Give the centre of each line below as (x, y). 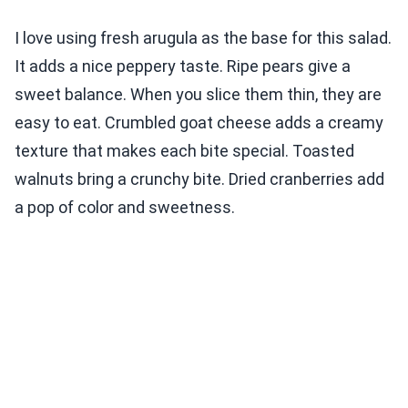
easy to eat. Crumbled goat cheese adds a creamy (199, 123)
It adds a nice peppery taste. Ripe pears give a (183, 66)
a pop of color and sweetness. (125, 208)
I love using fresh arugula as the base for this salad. (203, 38)
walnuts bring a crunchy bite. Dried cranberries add (199, 179)
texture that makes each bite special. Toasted (184, 151)
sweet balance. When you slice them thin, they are (198, 95)
